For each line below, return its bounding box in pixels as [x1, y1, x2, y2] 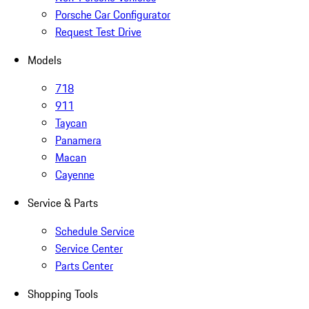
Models [28, 51, 61, 68]
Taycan [55, 114, 87, 131]
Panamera [55, 131, 101, 148]
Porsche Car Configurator [55, 6, 170, 23]
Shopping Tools [28, 285, 98, 302]
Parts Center [55, 257, 113, 274]
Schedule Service [55, 222, 134, 239]
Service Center [55, 239, 123, 257]
